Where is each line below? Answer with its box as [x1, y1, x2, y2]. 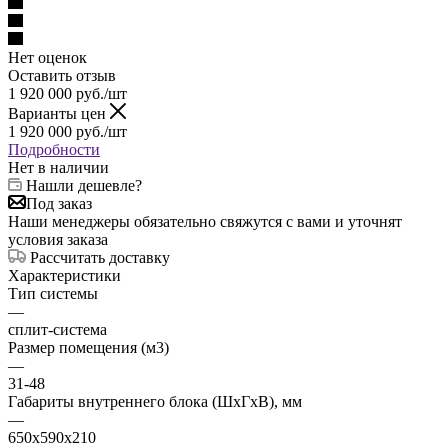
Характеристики [8, 266, 121, 284]
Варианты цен [8, 104, 110, 122]
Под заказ [26, 194, 92, 212]
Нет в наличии [8, 158, 109, 176]
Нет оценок [8, 48, 87, 66]
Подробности [8, 140, 100, 158]
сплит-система [8, 320, 107, 338]
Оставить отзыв [8, 66, 116, 84]
